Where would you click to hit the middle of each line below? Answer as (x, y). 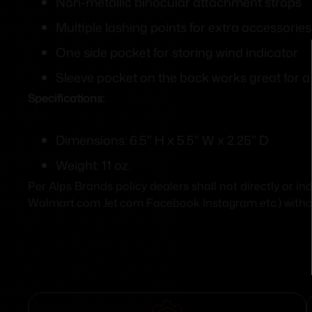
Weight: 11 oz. (93, 165)
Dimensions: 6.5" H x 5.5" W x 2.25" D (162, 140)
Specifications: (66, 99)
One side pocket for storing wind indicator (177, 53)
